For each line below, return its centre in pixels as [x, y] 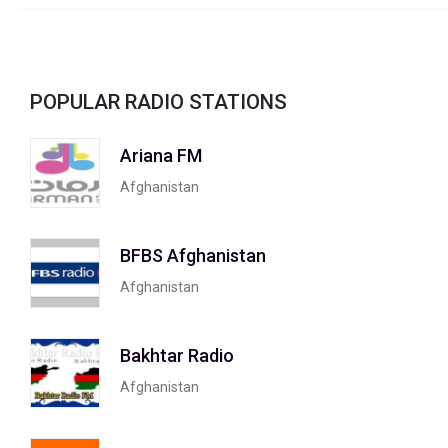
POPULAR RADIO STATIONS [158, 101]
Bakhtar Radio [177, 356]
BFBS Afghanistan [193, 256]
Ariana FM [161, 156]
